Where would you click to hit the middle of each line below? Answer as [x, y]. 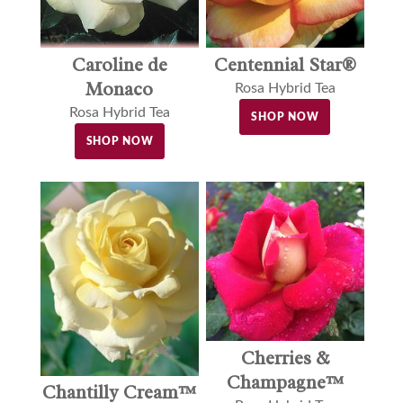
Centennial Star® [285, 64]
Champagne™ [285, 382]
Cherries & [285, 358]
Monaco [120, 89]
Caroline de [119, 64]
